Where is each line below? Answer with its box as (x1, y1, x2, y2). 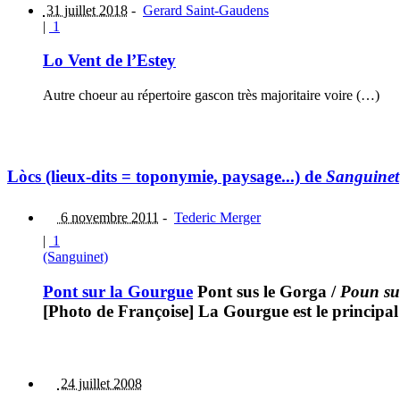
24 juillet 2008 (57, 375, 142, 391)
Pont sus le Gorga (193, 282, 327, 302)
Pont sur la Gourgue (43, 282, 193, 302)
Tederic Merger (174, 210, 261, 226)
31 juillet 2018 (43, 2, 128, 18)
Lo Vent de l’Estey (43, 51, 176, 71)
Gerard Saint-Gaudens (143, 2, 269, 18)
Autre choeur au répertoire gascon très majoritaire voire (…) (43, 87, 379, 103)
